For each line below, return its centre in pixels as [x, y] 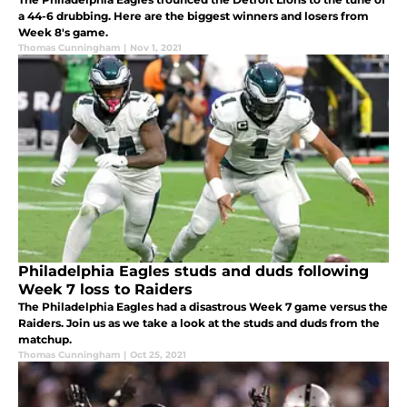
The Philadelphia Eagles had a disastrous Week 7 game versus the [203, 306]
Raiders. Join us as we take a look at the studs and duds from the [199, 323]
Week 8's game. [63, 32]
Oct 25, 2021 [158, 354]
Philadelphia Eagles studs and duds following [194, 271]
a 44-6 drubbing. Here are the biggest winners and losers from [194, 15]
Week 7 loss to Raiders [105, 289]
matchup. [45, 339]
